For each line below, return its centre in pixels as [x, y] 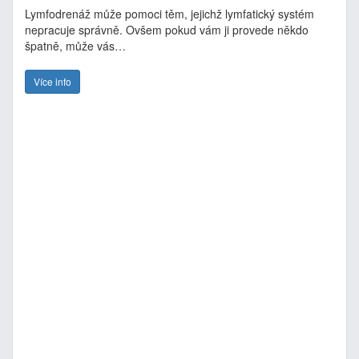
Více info [52, 81]
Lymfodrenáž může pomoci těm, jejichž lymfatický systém [169, 14]
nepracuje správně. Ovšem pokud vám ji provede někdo [167, 30]
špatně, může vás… [77, 46]
